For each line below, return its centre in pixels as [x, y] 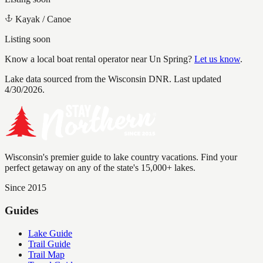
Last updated [196, 79]
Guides [21, 210]
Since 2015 [26, 188]
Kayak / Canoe [43, 19]
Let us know [217, 59]
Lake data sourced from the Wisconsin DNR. [88, 79]
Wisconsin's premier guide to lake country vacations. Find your [121, 157]
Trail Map [46, 254]
